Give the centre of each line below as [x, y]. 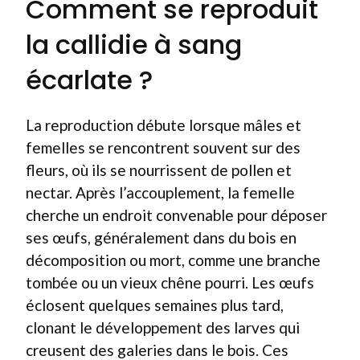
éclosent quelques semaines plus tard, [155, 305]
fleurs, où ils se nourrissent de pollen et [159, 170]
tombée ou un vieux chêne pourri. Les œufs [170, 282]
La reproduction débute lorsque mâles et [164, 125]
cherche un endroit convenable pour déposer [176, 215]
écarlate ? [89, 80]
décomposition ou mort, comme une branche [173, 260]
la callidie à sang [134, 45]
